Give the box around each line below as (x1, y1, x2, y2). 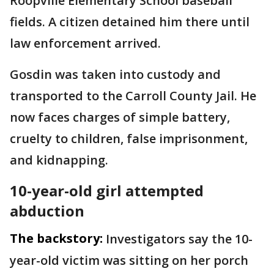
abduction (10, 201, 84, 221)
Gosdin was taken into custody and (10, 66, 221, 83)
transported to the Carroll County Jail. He (10, 87, 256, 105)
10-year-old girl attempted (10, 180, 204, 201)
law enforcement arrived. (10, 35, 161, 52)
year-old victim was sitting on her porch (10, 252, 248, 269)
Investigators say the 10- (106, 231, 253, 248)
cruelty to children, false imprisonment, (10, 130, 248, 147)
